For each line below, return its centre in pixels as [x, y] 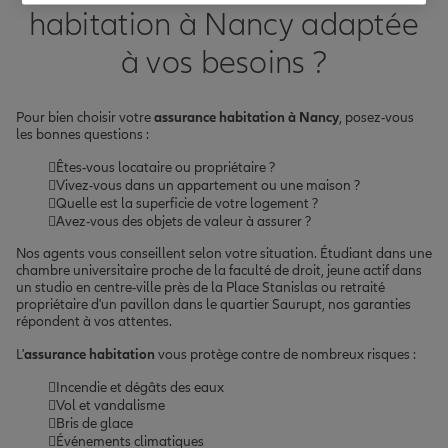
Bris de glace [94, 423]
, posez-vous [376, 117]
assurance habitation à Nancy [246, 117]
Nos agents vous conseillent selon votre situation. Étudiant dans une [224, 253]
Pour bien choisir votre [85, 117]
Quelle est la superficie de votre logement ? [187, 203]
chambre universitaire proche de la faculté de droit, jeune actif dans [219, 270]
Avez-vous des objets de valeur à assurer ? [183, 221]
